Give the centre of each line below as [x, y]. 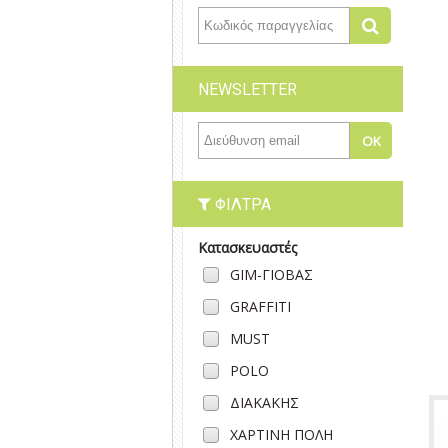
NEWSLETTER [247, 89]
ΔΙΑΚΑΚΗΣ [264, 402]
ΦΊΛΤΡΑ [241, 204]
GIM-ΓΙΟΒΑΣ [271, 274]
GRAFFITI [260, 306]
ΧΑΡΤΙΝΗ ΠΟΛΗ [281, 434]
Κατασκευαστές [247, 247]
